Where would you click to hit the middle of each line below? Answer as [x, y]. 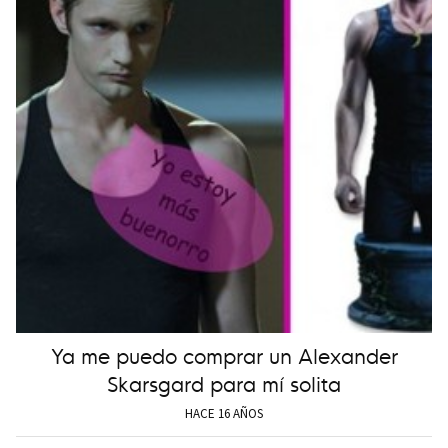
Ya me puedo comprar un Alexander [224, 354]
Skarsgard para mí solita [224, 382]
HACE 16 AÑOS [224, 414]
